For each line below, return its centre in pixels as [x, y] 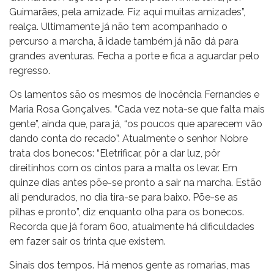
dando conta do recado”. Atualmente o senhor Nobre [128, 138]
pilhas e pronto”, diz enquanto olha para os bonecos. [127, 212]
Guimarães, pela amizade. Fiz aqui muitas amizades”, [127, 12]
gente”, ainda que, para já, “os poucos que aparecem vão [136, 124]
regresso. [30, 70]
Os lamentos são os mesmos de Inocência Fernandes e [134, 94]
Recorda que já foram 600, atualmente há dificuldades [132, 226]
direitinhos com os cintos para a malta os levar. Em [123, 168]
